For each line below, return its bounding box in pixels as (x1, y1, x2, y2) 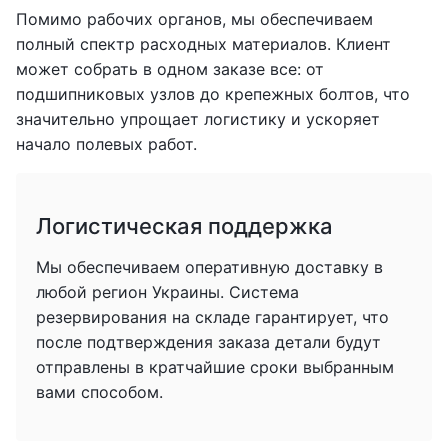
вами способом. (36, 382, 163, 402)
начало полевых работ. (16, 134, 197, 154)
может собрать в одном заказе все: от (16, 59, 324, 79)
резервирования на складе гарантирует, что (36, 307, 389, 327)
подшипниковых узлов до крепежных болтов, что (16, 84, 410, 104)
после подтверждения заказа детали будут (36, 332, 381, 352)
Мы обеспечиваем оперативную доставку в (36, 257, 383, 277)
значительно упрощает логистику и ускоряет (16, 109, 380, 129)
